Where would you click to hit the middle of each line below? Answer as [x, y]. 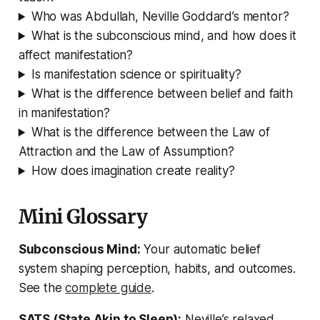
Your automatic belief [200, 250]
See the [42, 288]
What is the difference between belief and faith [162, 94]
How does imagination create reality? [133, 171]
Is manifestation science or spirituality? [136, 75]
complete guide [108, 288]
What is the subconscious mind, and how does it [164, 36]
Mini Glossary [83, 217]
